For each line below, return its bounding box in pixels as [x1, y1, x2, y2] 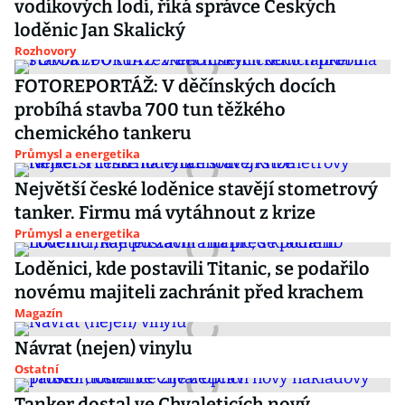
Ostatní [14, 361, 59, 377]
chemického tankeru [14, 122, 192, 144]
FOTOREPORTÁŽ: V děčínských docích [14, 75, 336, 97]
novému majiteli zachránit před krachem [14, 281, 363, 303]
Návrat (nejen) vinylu [14, 337, 193, 359]
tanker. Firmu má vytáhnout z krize [14, 202, 316, 223]
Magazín [14, 305, 63, 321]
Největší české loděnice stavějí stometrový [14, 178, 378, 200]
